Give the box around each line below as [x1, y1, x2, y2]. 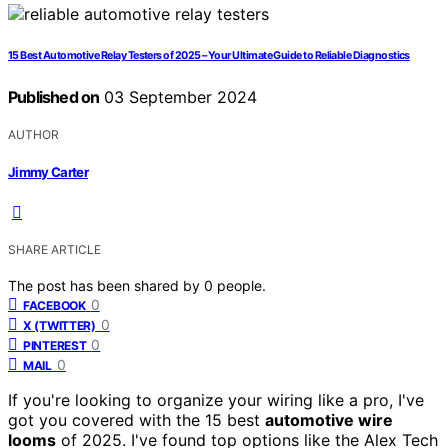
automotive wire [265, 410, 393, 431]
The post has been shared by [8, 277, 204, 295]
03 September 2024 [99, 86, 258, 107]
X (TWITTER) [23, 318, 96, 334]
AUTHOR [8, 126, 59, 142]
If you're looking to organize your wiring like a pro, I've [8, 390, 424, 411]
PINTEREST [23, 338, 87, 354]
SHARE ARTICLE [8, 242, 101, 258]
